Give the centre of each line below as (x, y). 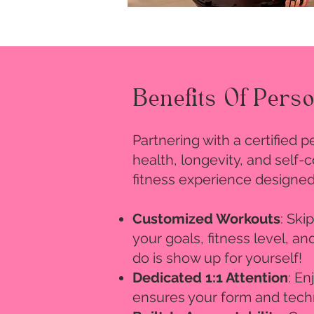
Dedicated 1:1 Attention (210, 278)
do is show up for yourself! (217, 258)
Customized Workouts (206, 219)
